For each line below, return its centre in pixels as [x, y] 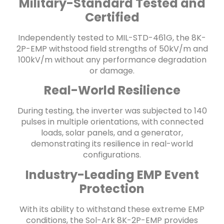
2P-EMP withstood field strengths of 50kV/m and [112, 48]
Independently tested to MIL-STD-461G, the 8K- [112, 37]
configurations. [112, 155]
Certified [112, 17]
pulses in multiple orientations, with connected [112, 122]
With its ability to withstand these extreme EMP [112, 209]
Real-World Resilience [112, 90]
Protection [112, 188]
